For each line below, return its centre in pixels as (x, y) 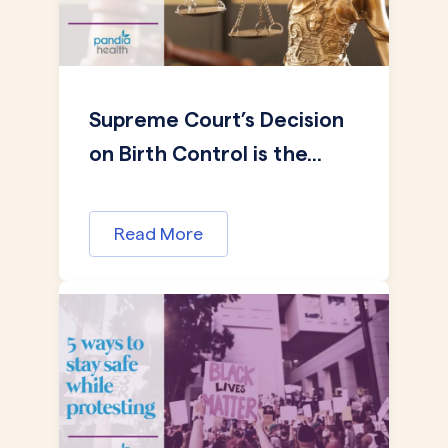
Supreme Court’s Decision (216, 119)
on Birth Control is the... (205, 153)
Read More (158, 233)
